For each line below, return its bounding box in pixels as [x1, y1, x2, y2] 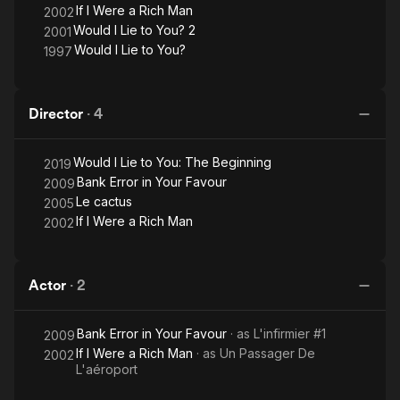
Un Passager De [220, 346, 315, 361]
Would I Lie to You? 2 [73, 22, 196, 37]
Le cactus [76, 194, 132, 209]
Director [29, 105, 83, 122]
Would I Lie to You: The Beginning [73, 154, 271, 170]
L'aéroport [76, 362, 137, 377]
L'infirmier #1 [254, 326, 326, 341]
